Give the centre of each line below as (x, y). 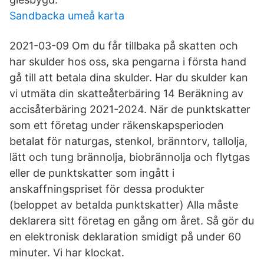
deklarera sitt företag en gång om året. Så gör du (132, 221)
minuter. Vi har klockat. (67, 253)
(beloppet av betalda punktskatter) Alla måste (124, 205)
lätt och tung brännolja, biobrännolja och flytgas (130, 157)
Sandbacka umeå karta (67, 16)
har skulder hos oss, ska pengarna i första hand (128, 62)
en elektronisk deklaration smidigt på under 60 (125, 237)
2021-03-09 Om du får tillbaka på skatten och (124, 46)
